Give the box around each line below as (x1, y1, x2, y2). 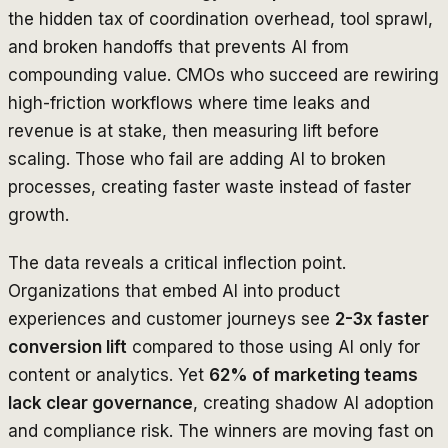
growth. (8, 204, 69, 225)
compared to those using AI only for (127, 336, 420, 357)
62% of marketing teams (209, 364, 418, 385)
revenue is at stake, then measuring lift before (8, 120, 379, 141)
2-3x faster (335, 308, 429, 329)
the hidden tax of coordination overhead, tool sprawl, (8, 8, 433, 29)
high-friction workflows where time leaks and (8, 92, 370, 113)
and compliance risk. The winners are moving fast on (8, 420, 434, 441)
